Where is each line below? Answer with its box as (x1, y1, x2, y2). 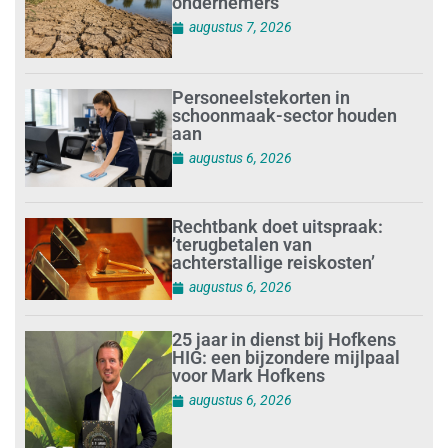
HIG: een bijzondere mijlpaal (172, 347, 401, 369)
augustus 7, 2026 (189, 19, 293, 36)
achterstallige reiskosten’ (172, 252, 376, 274)
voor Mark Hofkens (172, 365, 326, 387)
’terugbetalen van (172, 234, 313, 256)
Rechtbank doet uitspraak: (172, 216, 384, 238)
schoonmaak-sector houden (172, 104, 398, 126)
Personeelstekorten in (172, 86, 351, 108)
